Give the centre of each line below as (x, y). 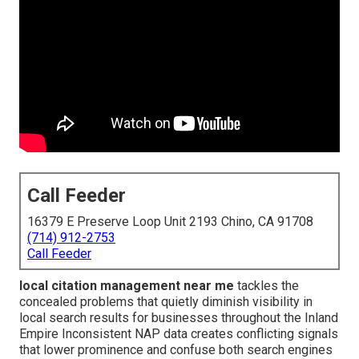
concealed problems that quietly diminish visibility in (166, 302)
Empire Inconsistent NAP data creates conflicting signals (179, 334)
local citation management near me (127, 286)
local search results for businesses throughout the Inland (179, 318)
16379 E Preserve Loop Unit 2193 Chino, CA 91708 (170, 222)
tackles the (266, 286)
